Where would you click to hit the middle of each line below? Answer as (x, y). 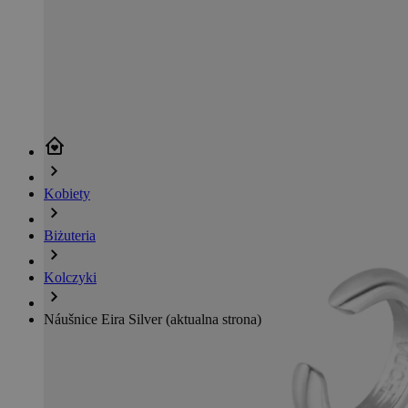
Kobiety (67, 193)
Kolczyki (70, 277)
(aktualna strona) (214, 319)
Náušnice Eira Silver (105, 319)
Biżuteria (70, 235)
